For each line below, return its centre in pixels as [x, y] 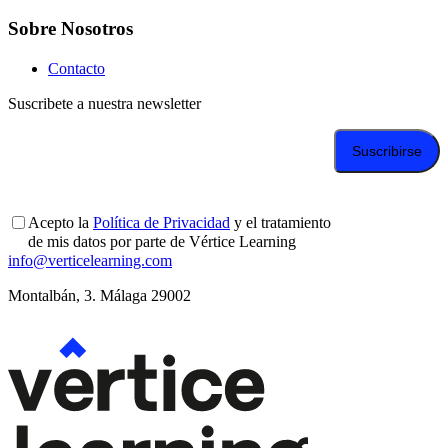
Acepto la [60, 222]
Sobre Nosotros [70, 28]
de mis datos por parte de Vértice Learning [162, 241]
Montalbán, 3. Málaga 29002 [99, 295]
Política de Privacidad [161, 222]
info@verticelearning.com [90, 260]
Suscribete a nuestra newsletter [104, 103]
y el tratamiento [280, 222]
